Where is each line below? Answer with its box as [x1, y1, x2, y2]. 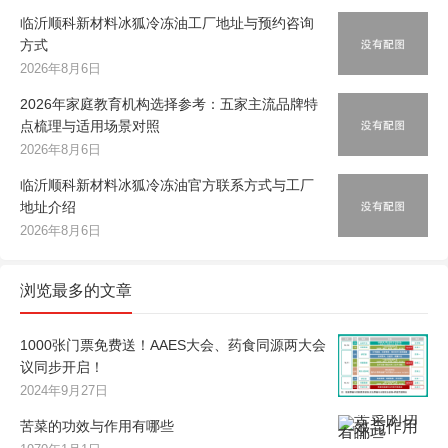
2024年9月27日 [20, 382, 108, 398]
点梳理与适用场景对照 [20, 117, 160, 134]
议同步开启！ [20, 358, 104, 375]
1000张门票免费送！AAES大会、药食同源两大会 [20, 336, 326, 353]
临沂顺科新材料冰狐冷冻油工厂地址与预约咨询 [20, 14, 314, 31]
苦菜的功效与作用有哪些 [20, 417, 174, 434]
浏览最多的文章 [20, 281, 132, 299]
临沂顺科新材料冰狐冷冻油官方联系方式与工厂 [20, 176, 314, 193]
